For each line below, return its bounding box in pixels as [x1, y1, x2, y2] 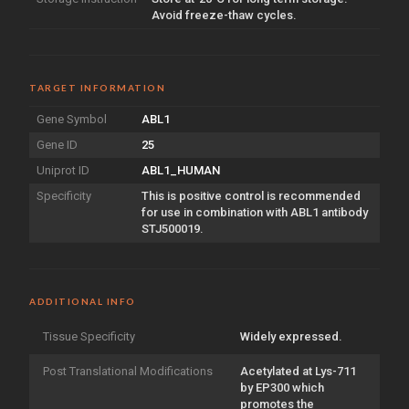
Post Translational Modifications [43, 363, 213, 378]
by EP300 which [240, 380, 324, 394]
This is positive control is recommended [142, 188, 361, 203]
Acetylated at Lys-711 [240, 363, 356, 378]
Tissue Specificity [43, 329, 135, 343]
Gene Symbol [37, 111, 107, 126]
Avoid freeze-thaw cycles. [152, 7, 297, 22]
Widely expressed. [240, 329, 342, 343]
